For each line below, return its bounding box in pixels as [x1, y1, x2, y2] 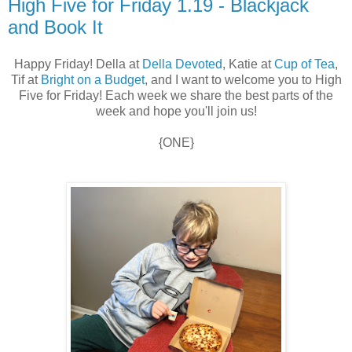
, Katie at [222, 57, 274, 71]
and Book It [8, 16, 103, 38]
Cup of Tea [274, 57, 335, 71]
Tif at [10, 73, 41, 87]
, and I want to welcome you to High [144, 73, 342, 87]
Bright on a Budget [40, 73, 145, 87]
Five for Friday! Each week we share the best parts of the [19, 89, 333, 103]
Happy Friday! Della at [14, 57, 142, 71]
